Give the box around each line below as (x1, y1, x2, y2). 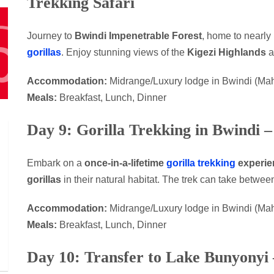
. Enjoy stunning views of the (61, 46, 187, 57)
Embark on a (27, 157, 84, 168)
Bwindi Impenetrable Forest (75, 30, 202, 41)
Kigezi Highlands (187, 46, 266, 57)
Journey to (27, 30, 75, 41)
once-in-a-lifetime (84, 157, 166, 168)
